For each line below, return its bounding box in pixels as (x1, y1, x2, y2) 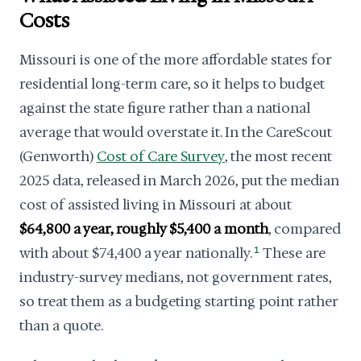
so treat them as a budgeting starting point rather (19, 293, 338, 310)
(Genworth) (19, 147, 97, 165)
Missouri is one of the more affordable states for (19, 51, 332, 68)
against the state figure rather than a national (19, 99, 310, 117)
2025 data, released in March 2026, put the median (19, 172, 339, 189)
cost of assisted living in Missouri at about (19, 196, 292, 214)
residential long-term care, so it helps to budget (19, 75, 325, 93)
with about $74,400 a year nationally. (19, 244, 252, 262)
